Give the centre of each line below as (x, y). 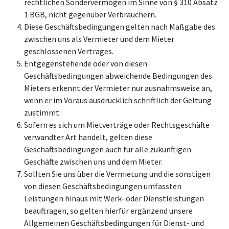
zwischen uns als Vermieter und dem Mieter (99, 39)
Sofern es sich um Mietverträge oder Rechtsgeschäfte (117, 125)
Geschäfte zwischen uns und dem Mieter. (93, 162)
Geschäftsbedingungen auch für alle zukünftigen (108, 149)
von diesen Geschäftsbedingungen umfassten (103, 186)
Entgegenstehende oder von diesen (86, 63)
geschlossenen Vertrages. (69, 51)
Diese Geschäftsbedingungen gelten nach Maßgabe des (120, 27)
